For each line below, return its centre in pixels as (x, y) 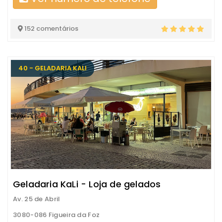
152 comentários (51, 28)
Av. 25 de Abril (37, 199)
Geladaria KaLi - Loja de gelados (87, 184)
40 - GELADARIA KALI (53, 68)
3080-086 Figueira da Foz (56, 215)
